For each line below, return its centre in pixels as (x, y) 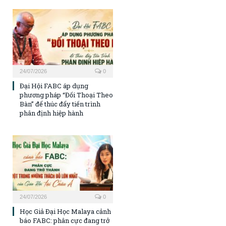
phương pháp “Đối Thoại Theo (66, 95)
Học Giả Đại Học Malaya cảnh (65, 211)
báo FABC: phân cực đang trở (65, 220)
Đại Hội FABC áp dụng (54, 86)
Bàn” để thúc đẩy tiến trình (60, 104)
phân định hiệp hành (51, 113)
